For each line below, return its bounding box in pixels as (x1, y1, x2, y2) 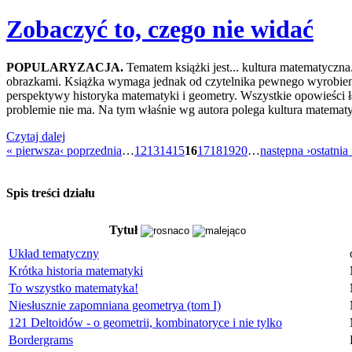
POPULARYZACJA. (6, 60, 123, 75)
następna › (260, 144, 310, 158)
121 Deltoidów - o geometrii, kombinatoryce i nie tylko (9, 316, 282, 330)
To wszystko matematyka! (9, 281, 138, 295)
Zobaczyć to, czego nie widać (6, 14, 313, 43)
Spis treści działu (6, 186, 95, 200)
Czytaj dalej (6, 130, 65, 144)
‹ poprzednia (60, 144, 122, 158)
